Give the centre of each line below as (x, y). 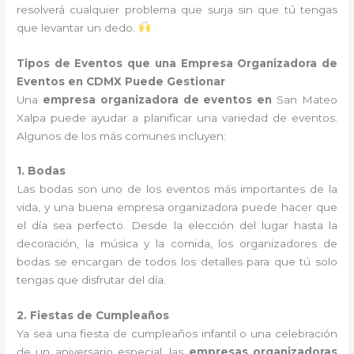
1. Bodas (41, 171)
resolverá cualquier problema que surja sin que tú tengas (177, 9)
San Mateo (307, 99)
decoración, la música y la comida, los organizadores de (177, 244)
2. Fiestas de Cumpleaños (93, 316)
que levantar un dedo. (78, 27)
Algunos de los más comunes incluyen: (122, 136)
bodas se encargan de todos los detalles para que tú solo (177, 262)
